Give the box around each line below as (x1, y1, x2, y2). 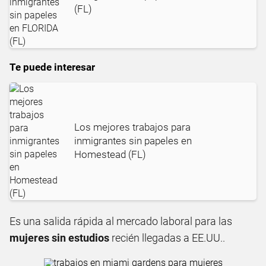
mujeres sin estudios (9, 231, 109, 244)
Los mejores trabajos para (74, 121, 191, 134)
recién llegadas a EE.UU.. (109, 231, 225, 244)
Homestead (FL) (74, 148, 146, 161)
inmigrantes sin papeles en (74, 135, 192, 147)
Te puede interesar (9, 61, 95, 73)
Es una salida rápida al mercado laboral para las (9, 214, 232, 227)
